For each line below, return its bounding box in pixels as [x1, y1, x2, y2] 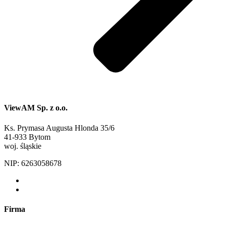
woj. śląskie [4, 141, 41, 150]
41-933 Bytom [4, 132, 50, 141]
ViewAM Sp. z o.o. [4, 103, 68, 112]
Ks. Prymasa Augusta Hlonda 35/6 [4, 123, 115, 132]
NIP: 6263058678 [4, 158, 62, 167]
